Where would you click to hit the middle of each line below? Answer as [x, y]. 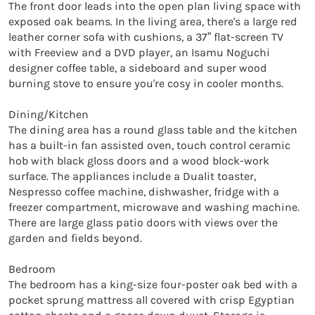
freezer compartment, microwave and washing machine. [154, 207]
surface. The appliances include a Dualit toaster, [132, 176]
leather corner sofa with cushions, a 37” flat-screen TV [146, 37]
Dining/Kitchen [49, 114]
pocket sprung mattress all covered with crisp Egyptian [152, 300]
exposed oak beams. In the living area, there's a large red [153, 21]
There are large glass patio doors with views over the [143, 222]
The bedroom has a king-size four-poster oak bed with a [153, 284]
